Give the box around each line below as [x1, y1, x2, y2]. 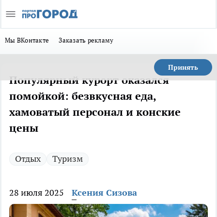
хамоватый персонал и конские [9, 105, 181, 119]
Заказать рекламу [59, 36, 114, 45]
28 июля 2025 [9, 187, 64, 198]
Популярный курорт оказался [9, 73, 169, 87]
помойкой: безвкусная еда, [9, 89, 156, 103]
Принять [168, 63, 198, 72]
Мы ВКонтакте [5, 36, 49, 45]
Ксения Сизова [72, 187, 137, 198]
